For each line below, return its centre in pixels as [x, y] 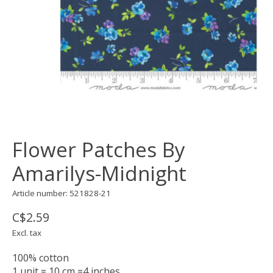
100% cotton [41, 258]
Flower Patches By [99, 150]
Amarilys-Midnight [99, 174]
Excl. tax [27, 233]
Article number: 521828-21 [62, 193]
